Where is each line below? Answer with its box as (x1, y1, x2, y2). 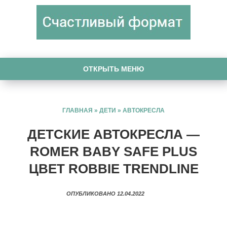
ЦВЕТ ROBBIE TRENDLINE (28, 161, 199, 176)
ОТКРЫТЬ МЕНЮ (83, 65, 144, 73)
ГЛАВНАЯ (62, 107, 93, 114)
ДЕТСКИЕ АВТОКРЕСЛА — (27, 127, 200, 142)
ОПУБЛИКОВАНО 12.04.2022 (66, 191, 161, 197)
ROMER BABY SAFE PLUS (30, 144, 197, 159)
